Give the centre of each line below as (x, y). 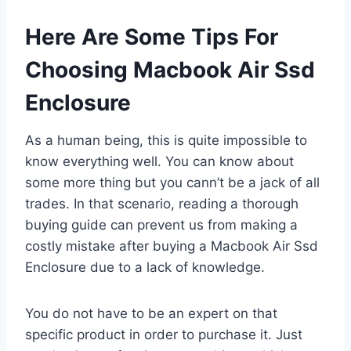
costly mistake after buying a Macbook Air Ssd (172, 246)
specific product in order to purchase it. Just (164, 334)
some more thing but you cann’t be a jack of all (172, 182)
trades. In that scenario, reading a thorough (162, 203)
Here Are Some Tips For (152, 36)
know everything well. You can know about (159, 161)
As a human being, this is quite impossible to (166, 140)
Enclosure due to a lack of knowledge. (145, 267)
